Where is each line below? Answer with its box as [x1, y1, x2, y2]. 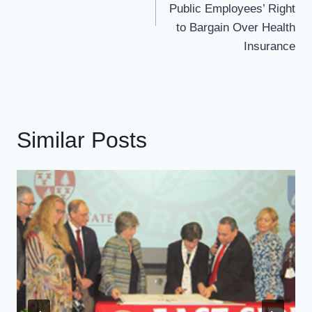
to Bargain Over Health [176, 20, 295, 34]
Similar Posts [17, 127, 147, 153]
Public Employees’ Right [169, 1, 295, 15]
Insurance [244, 39, 295, 53]
